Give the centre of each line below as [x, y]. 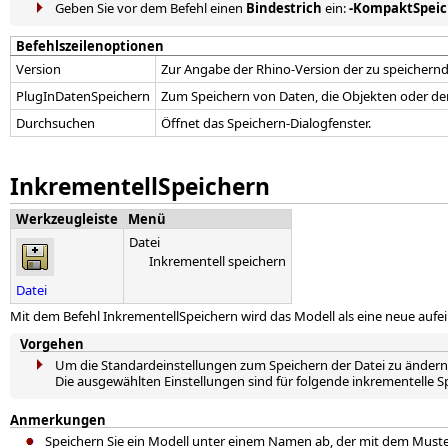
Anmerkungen [58, 420]
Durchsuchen [55, 123]
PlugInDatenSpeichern [83, 96]
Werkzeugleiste [67, 219]
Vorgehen [52, 344]
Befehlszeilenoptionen [90, 46]
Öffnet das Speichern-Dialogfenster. [266, 123]
